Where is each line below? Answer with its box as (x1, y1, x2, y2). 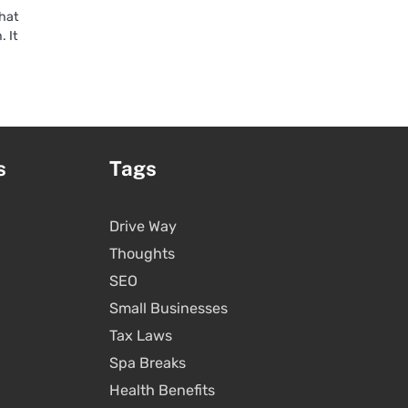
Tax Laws (108, 326, 172, 344)
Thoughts (108, 244, 175, 262)
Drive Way (108, 217, 177, 235)
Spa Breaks (108, 353, 186, 372)
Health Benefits (108, 381, 215, 399)
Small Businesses (108, 299, 228, 317)
